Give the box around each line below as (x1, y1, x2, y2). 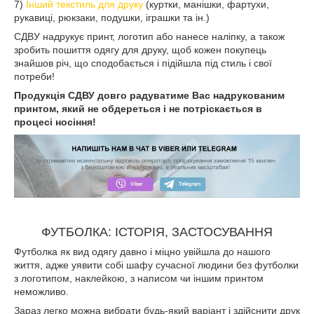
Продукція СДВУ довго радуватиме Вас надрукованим (14, 90, 285, 102)
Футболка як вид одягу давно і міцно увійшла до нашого (14, 246, 271, 258)
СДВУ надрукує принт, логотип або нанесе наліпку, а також (14, 31, 285, 43)
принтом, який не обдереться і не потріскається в (14, 103, 262, 115)
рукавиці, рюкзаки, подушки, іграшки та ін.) (14, 12, 210, 24)
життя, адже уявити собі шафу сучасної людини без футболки (14, 259, 299, 271)
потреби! (14, 71, 55, 83)
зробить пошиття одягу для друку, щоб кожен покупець (14, 44, 266, 56)
